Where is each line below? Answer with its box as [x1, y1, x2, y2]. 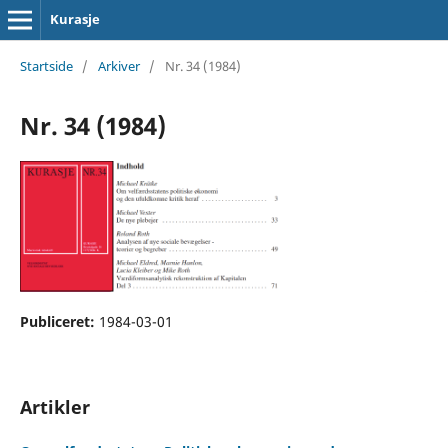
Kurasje [49, 10, 100, 28]
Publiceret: [19, 311, 99, 331]
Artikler [19, 394, 90, 419]
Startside [19, 56, 73, 75]
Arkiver [97, 56, 140, 75]
